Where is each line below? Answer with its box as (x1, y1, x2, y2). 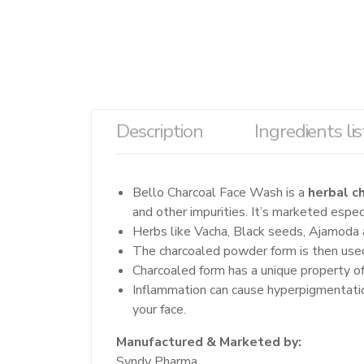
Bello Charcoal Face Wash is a (132, 183, 308, 201)
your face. (132, 300, 189, 318)
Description (116, 118, 203, 144)
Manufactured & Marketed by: (116, 332, 301, 351)
